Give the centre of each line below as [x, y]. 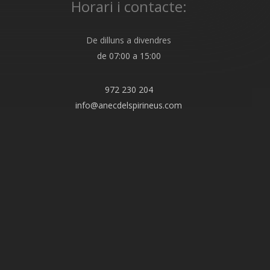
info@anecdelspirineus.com [129, 105]
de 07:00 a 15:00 [129, 56]
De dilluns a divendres [129, 40]
